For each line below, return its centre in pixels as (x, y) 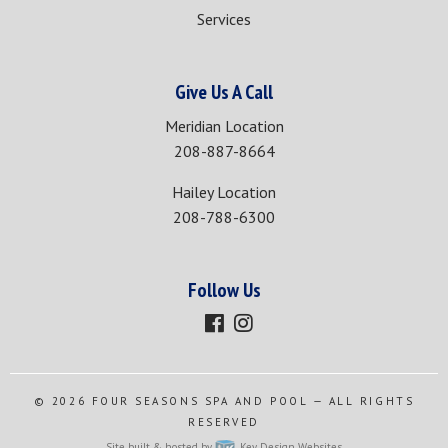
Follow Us (224, 290)
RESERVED (224, 421)
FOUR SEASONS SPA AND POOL (200, 400)
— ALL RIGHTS (361, 400)
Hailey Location (224, 192)
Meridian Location (224, 126)
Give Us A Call (224, 92)
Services (224, 19)
